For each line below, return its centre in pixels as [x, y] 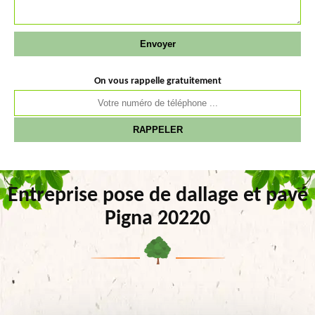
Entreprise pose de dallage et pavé [157, 196]
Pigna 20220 [157, 219]
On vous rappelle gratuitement [157, 81]
